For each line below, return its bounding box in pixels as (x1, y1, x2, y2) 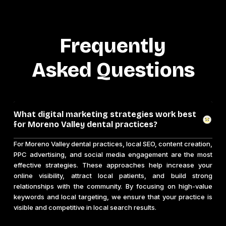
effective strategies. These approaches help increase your (14, 161, 212, 169)
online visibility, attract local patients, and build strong (14, 172, 212, 180)
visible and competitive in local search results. (14, 203, 156, 212)
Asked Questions (31, 58, 195, 83)
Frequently (60, 34, 166, 59)
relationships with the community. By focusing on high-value (14, 182, 212, 191)
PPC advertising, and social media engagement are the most (14, 150, 212, 159)
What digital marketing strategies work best (14, 109, 196, 120)
